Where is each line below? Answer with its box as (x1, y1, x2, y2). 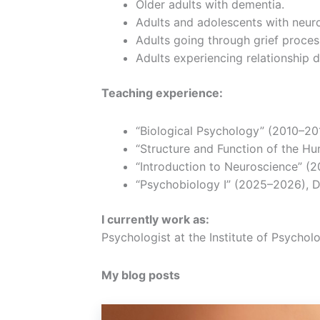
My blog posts (101, 268, 180, 283)
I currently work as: (101, 212, 209, 227)
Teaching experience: (101, 86, 223, 101)
